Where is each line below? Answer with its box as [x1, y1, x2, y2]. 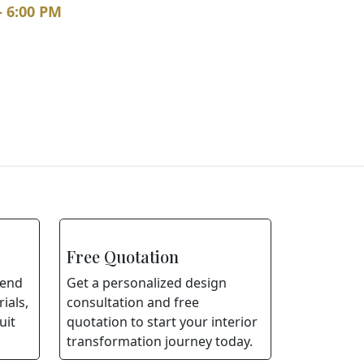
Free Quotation [67, 245, 179, 267]
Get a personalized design [67, 274, 227, 292]
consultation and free [67, 293, 199, 311]
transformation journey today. [67, 332, 253, 350]
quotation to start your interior [67, 313, 258, 331]
